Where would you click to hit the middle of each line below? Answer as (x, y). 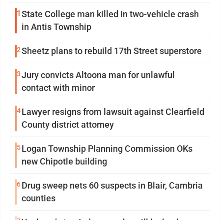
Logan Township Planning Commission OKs (107, 148)
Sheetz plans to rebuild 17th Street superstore (112, 51)
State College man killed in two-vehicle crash (110, 14)
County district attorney (68, 124)
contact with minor (58, 87)
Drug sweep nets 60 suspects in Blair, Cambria (112, 185)
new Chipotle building (64, 161)
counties (39, 198)
